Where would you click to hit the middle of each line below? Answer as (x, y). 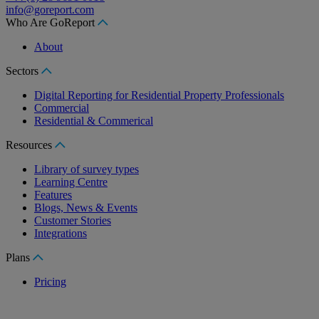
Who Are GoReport (52, 22)
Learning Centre (71, 182)
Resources (30, 145)
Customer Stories (73, 220)
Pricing (50, 281)
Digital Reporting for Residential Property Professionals (159, 95)
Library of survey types (87, 169)
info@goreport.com (50, 9)
